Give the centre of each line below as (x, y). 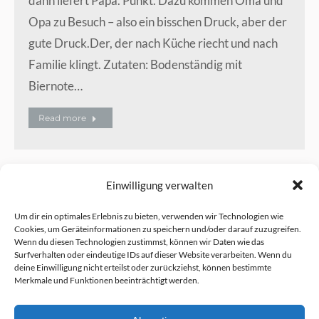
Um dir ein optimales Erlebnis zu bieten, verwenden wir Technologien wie (149, 216)
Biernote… (56, 85)
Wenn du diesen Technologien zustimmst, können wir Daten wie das (139, 242)
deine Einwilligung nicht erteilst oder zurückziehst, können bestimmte (143, 267)
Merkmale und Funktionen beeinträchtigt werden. (107, 280)
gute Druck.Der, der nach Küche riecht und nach (153, 43)
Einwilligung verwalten (159, 185)
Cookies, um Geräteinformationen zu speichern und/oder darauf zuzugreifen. (158, 229)
